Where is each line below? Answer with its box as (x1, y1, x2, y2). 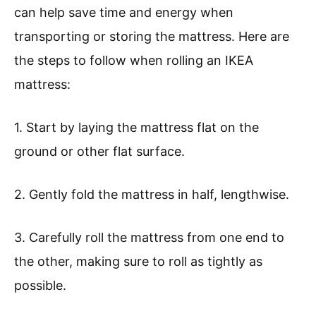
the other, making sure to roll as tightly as (14, 254, 262, 269)
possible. (14, 278, 66, 293)
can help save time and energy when (14, 5, 233, 20)
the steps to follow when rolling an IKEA (14, 53, 253, 68)
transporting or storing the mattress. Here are (14, 29, 289, 44)
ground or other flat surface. (14, 144, 185, 159)
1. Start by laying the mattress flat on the (14, 120, 259, 135)
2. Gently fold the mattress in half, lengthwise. (14, 187, 289, 202)
